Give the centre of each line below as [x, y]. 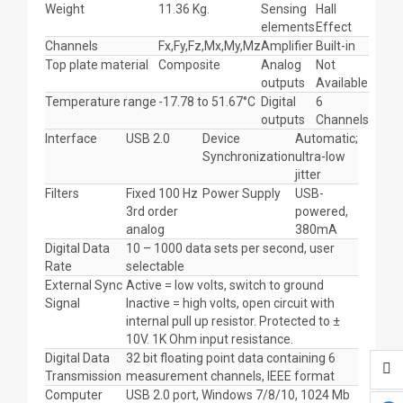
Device [221, 139]
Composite [189, 65]
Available [342, 83]
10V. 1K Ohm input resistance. [210, 339]
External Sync [84, 285]
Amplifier [287, 46]
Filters [62, 193]
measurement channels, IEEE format [230, 376]
